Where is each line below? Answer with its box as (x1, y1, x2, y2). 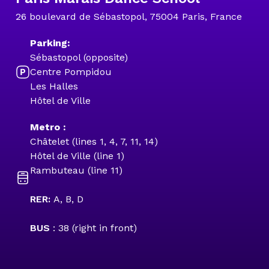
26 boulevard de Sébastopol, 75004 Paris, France (16, 11, 242, 22)
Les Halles (30, 80, 78, 92)
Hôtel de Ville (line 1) (30, 150, 124, 162)
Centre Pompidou (30, 66, 112, 77)
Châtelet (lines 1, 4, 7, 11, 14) (30, 136, 158, 147)
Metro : (30, 121, 66, 133)
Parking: (30, 37, 70, 49)
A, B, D (53, 193, 83, 205)
